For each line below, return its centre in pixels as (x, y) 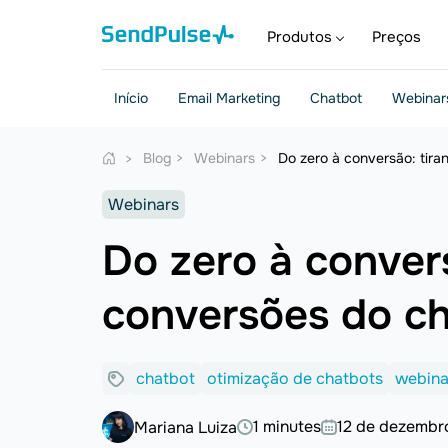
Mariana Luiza (185, 427)
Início (131, 98)
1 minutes (287, 426)
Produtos (299, 37)
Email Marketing (229, 98)
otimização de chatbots (295, 378)
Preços (396, 37)
